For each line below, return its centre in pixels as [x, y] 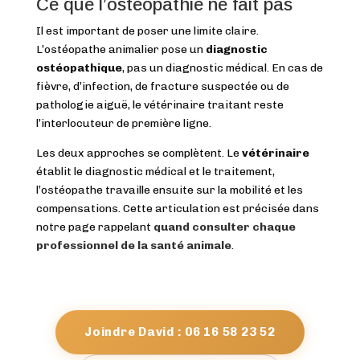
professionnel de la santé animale [133, 246]
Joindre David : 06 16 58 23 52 [180, 332]
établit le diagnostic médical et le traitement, [155, 172]
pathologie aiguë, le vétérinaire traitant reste [160, 105]
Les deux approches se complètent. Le [139, 153]
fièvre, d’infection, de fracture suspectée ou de [162, 87]
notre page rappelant [94, 227]
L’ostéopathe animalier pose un [121, 50]
